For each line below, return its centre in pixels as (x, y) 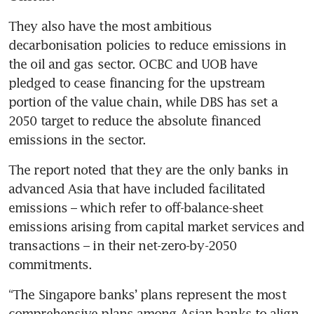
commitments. (50, 264)
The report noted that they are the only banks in (148, 169)
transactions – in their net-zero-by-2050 (123, 245)
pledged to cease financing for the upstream (137, 82)
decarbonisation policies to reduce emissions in (147, 45)
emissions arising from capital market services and (157, 226)
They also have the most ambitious (110, 26)
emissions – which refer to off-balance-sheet (136, 207)
